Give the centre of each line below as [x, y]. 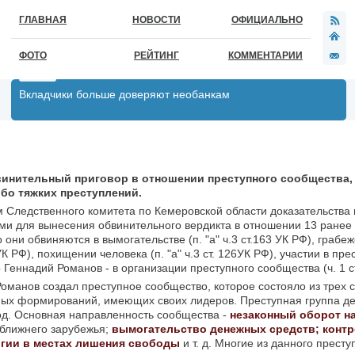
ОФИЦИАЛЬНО [267, 20]
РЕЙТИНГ [157, 55]
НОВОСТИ [157, 20]
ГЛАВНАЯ [43, 20]
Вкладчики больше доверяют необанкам [124, 94]
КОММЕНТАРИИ [265, 55]
